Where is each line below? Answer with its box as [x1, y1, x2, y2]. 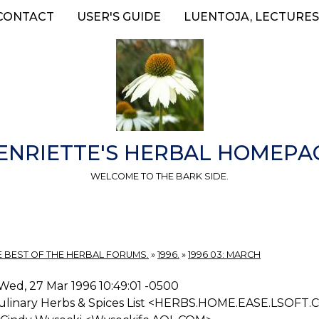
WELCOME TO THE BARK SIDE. [90, 170, 229, 182]
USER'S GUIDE [76, 10, 161, 23]
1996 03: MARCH [188, 249, 261, 261]
